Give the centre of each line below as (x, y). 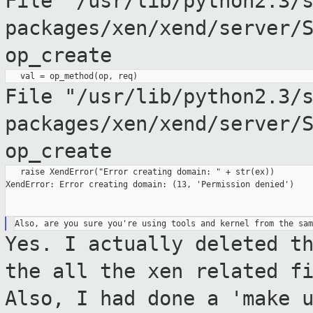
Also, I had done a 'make (153, 299)
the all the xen (100, 271)
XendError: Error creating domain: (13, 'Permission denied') (150, 185)
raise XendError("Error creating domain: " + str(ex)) (140, 172)
